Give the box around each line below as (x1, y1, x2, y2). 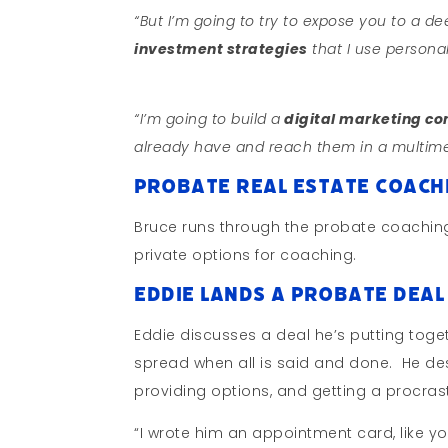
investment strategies (134, 38, 308, 59)
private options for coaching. (134, 244, 357, 265)
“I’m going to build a (134, 108, 281, 129)
